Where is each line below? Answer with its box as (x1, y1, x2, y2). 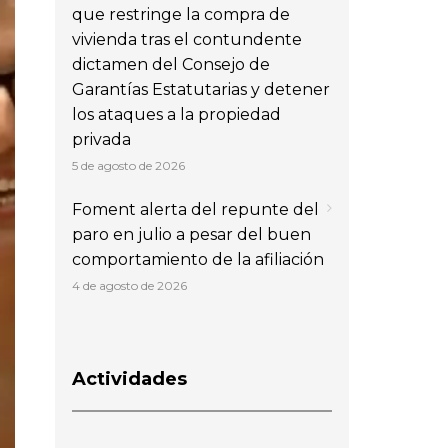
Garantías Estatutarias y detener (72, 79, 330, 99)
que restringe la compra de (72, 4, 290, 24)
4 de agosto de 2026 (72, 277, 187, 293)
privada (72, 129, 131, 149)
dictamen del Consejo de (72, 54, 270, 74)
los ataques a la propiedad (72, 104, 281, 124)
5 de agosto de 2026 (72, 157, 185, 173)
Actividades (72, 367, 187, 390)
